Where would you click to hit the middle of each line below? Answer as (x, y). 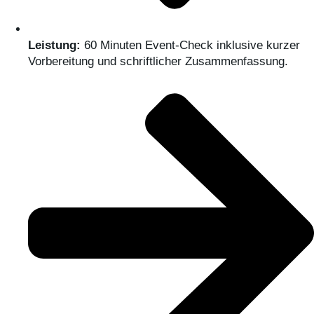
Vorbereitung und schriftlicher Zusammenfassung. (158, 62)
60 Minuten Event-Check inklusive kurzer (190, 46)
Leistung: (54, 46)
